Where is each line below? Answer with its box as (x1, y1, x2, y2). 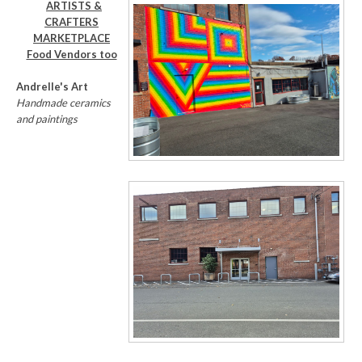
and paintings (16, 112, 78, 125)
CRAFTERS (44, 15, 99, 28)
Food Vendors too (26, 48, 117, 61)
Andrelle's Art (16, 80, 88, 93)
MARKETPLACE (33, 32, 110, 44)
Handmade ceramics (16, 96, 111, 109)
